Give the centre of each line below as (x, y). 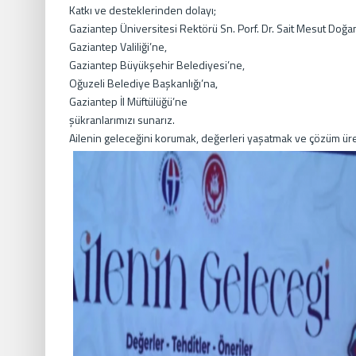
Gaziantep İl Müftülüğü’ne (128, 101)
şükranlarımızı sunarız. (122, 120)
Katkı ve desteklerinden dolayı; (143, 10)
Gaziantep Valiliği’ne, (118, 46)
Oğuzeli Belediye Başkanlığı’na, (143, 83)
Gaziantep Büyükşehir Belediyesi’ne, (157, 65)
